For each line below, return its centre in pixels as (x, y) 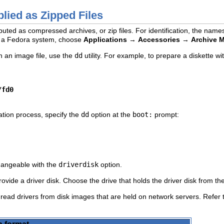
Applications (105, 39)
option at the (111, 114)
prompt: (166, 114)
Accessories (159, 39)
